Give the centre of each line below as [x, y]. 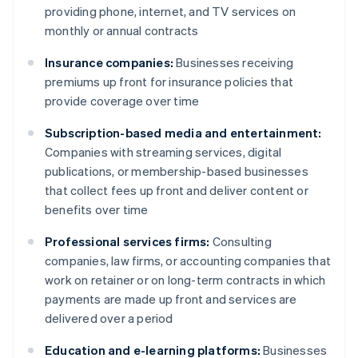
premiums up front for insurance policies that [169, 82]
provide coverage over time [122, 101]
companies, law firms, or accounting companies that [188, 261]
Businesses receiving [234, 63]
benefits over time [97, 210]
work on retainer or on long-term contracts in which [185, 280]
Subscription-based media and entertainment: [183, 133]
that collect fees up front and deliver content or [177, 191]
